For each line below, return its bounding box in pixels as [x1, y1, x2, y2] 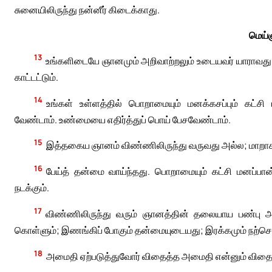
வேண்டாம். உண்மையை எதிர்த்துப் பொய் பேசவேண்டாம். [15, 112, 231, 126]
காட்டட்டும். [15, 70, 58, 84]
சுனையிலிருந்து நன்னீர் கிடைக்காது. [15, 2, 160, 16]
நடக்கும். [15, 181, 49, 195]
